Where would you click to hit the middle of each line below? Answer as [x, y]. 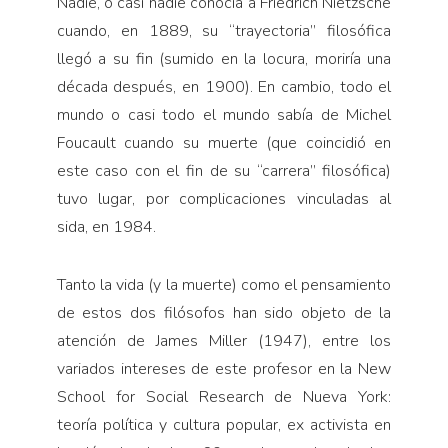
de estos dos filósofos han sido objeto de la [224, 312]
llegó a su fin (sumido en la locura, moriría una [224, 58]
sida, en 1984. [106, 226]
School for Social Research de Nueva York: [224, 396]
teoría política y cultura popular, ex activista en [224, 424]
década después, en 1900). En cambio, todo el [224, 86]
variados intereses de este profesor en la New [224, 368]
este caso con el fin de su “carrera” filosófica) [224, 170]
